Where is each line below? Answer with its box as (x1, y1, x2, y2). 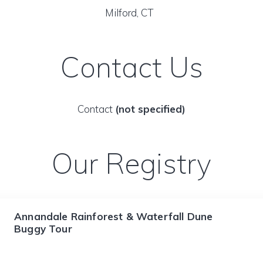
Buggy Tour (14, 222, 72, 235)
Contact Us (60, 49, 203, 85)
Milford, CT (105, 6, 158, 19)
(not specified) (115, 103, 186, 115)
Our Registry (52, 146, 211, 181)
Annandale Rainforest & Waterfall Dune (14, 210, 213, 222)
